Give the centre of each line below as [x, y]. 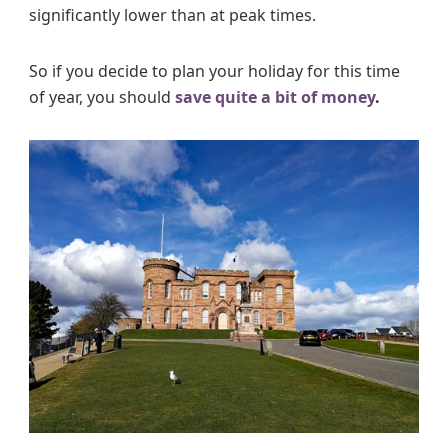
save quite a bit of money [275, 97]
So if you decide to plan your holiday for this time [214, 71]
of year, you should [102, 97]
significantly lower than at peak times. [172, 15]
